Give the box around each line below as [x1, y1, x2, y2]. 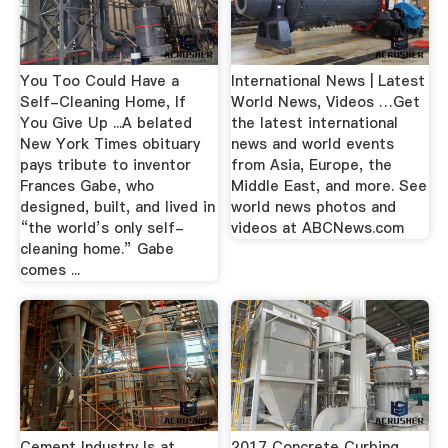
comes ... [19, 259, 80, 280]
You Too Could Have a [19, 70, 179, 91]
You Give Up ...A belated [19, 112, 192, 133]
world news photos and [231, 196, 397, 217]
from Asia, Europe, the [231, 154, 393, 175]
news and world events [231, 133, 395, 154]
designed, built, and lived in [19, 196, 215, 217]
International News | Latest [231, 70, 426, 91]
